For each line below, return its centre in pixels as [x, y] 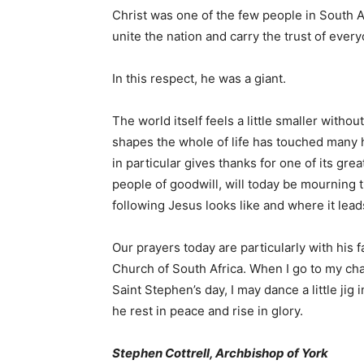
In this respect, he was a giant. [199, 78]
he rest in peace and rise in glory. [208, 310]
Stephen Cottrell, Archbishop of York [220, 353]
